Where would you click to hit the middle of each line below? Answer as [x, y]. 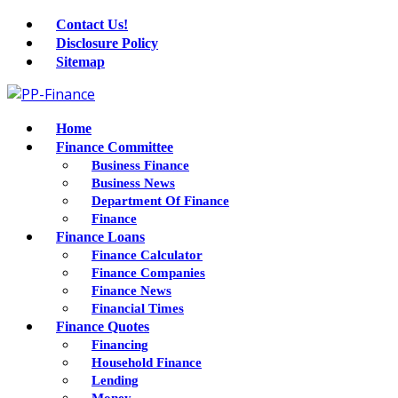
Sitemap [80, 62]
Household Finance [147, 362]
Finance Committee [115, 147]
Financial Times [138, 308]
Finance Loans [100, 237]
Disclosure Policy [107, 43]
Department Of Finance [160, 200]
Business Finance [140, 165]
